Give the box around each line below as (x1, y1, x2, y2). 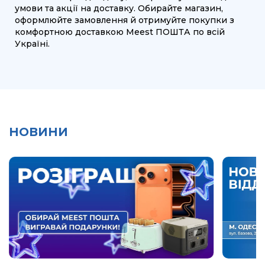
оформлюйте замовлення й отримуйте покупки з (15, 15, 234, 26)
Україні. (15, 38, 50, 50)
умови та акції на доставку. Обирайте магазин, (15, 3, 223, 14)
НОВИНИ (9, 125, 68, 140)
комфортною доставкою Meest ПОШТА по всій (15, 27, 225, 38)
